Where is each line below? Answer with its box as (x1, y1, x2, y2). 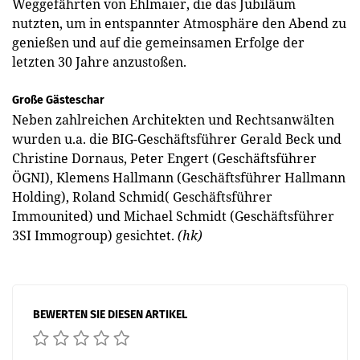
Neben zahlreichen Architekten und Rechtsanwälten (12, 110, 334, 129)
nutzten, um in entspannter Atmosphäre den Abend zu (12, 14, 346, 32)
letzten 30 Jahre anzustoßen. (12, 52, 186, 71)
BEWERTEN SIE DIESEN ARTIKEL (33, 307, 187, 321)
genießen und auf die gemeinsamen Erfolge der (12, 33, 305, 51)
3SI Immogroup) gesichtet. (12, 226, 178, 244)
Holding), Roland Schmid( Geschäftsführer (12, 187, 272, 206)
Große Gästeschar (12, 92, 104, 107)
